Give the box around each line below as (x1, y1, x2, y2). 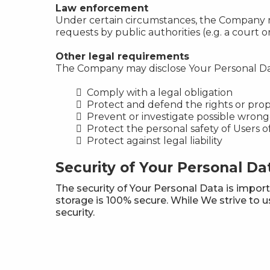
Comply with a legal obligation (87, 87, 233, 98)
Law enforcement (55, 2, 148, 14)
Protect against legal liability (87, 135, 222, 146)
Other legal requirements (55, 51, 189, 62)
